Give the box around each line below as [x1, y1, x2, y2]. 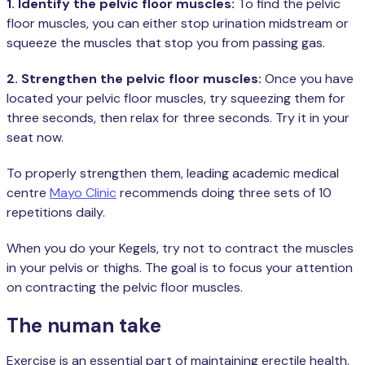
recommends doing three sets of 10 [117, 183, 332, 201]
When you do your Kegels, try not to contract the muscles [7, 239, 354, 257]
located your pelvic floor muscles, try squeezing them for [7, 89, 345, 107]
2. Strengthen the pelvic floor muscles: [7, 69, 265, 87]
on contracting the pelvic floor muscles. [7, 278, 243, 296]
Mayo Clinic [50, 183, 117, 201]
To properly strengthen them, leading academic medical [7, 164, 339, 182]
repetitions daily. [7, 203, 105, 221]
